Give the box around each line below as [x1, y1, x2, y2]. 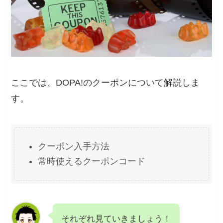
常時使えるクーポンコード [38, 156, 146, 167]
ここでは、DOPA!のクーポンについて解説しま [11, 77, 200, 88]
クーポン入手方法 [38, 141, 110, 152]
